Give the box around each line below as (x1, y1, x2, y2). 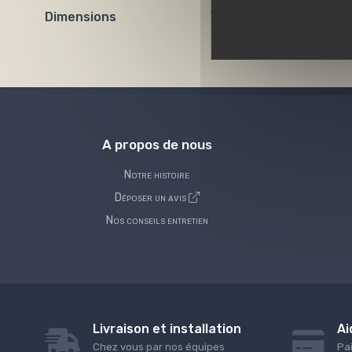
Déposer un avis (114, 190, 189, 204)
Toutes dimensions (210, 9, 306, 24)
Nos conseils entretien (105, 213, 208, 227)
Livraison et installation (93, 321, 241, 337)
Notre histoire (124, 167, 189, 181)
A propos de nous (101, 136, 212, 152)
